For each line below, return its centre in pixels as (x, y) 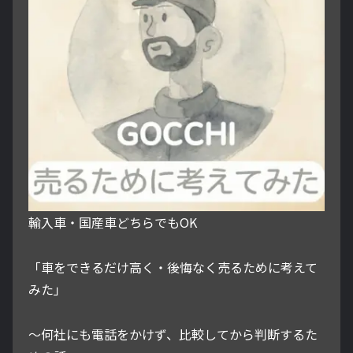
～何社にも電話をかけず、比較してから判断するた (173, 334)
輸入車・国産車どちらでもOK (113, 223)
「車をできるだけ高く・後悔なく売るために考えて (173, 267)
